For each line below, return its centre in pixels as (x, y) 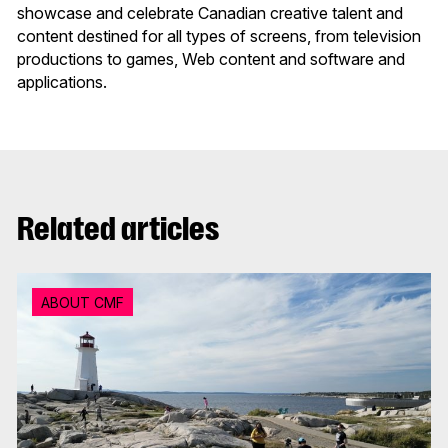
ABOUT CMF (82, 302)
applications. (62, 81)
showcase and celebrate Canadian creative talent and (210, 12)
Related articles (118, 228)
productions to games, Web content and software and (211, 58)
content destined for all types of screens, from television (219, 35)
